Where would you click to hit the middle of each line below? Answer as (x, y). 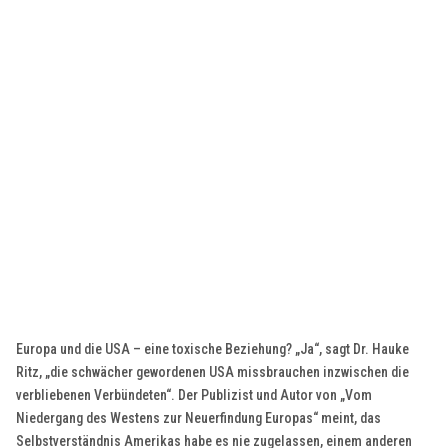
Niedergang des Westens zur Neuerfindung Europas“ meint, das (199, 418)
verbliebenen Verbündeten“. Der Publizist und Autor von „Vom (194, 395)
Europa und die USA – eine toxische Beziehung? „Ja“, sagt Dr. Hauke (213, 349)
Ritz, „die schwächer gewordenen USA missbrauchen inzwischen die (213, 372)
